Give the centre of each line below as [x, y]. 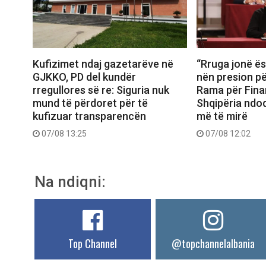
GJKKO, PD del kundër [84, 77]
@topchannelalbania [213, 243]
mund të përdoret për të [90, 103]
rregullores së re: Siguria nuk [101, 90]
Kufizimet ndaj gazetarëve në [103, 64]
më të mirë [222, 116]
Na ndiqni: [70, 181]
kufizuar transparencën [89, 116]
